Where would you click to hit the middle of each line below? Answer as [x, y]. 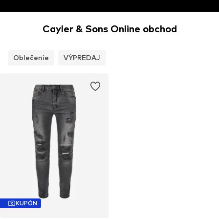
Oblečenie [31, 58]
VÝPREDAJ [82, 58]
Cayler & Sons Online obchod [109, 29]
